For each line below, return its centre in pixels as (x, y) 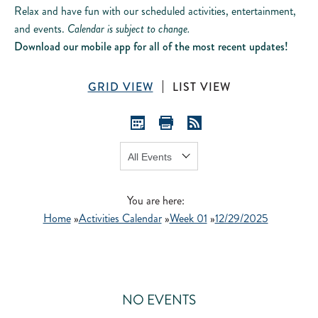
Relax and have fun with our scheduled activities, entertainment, (155, 11)
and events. (41, 28)
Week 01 (188, 218)
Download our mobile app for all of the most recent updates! (151, 46)
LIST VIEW (201, 87)
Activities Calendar (120, 218)
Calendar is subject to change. (129, 28)
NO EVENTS (159, 300)
